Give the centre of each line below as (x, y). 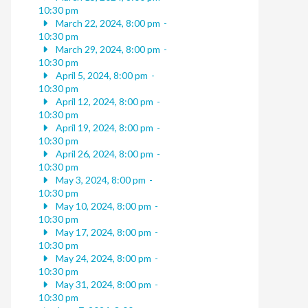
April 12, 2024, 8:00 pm (103, 102)
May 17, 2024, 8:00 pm (102, 232)
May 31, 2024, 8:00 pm (102, 285)
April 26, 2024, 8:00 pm (103, 154)
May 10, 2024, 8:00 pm (102, 206)
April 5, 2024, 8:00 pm (100, 76)
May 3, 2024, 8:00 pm (99, 180)
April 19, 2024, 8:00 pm (103, 128)
